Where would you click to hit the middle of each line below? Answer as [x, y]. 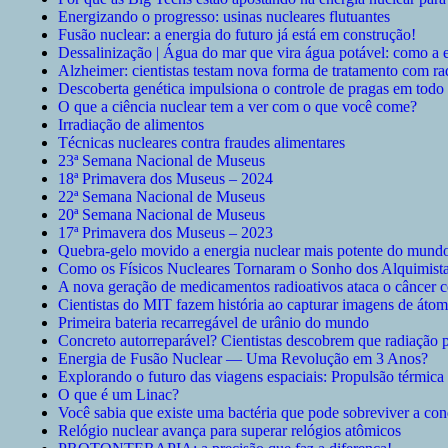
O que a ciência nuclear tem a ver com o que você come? [237, 107]
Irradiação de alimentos [131, 125]
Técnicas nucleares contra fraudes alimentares [201, 143]
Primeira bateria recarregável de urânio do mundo [213, 323]
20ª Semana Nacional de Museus [161, 215]
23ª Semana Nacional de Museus [161, 161]
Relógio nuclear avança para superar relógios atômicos [229, 431]
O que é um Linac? [118, 395]
